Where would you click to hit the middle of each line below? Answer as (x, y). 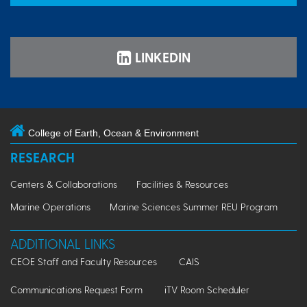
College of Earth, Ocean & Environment (113, 133)
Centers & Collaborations (64, 184)
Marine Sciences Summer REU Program (194, 207)
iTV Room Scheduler (207, 290)
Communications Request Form (76, 290)
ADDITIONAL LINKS (63, 244)
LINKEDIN (161, 57)
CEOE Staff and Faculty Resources (84, 262)
